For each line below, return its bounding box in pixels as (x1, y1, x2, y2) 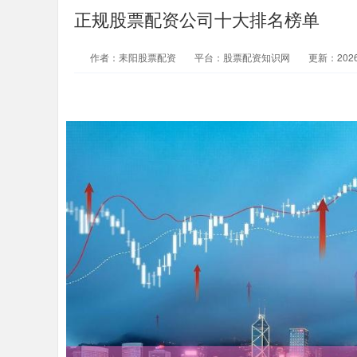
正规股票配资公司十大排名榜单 (74, 6, 320, 31)
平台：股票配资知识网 (194, 50, 290, 64)
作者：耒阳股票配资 (90, 50, 178, 64)
